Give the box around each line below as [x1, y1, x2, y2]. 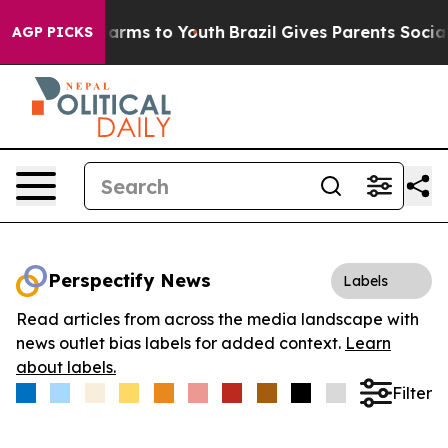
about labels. [16, 357, 116, 377]
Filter [391, 382, 432, 403]
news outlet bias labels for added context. [16, 333, 345, 353]
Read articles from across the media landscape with [16, 309, 419, 329]
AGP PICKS [12, 23, 93, 41]
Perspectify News [48, 269, 211, 292]
